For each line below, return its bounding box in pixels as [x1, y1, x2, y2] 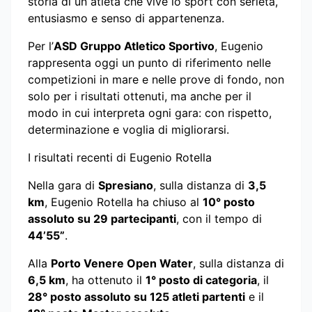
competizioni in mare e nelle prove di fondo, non [28, 72, 284, 86]
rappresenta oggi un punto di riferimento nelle [28, 55, 271, 70]
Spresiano [98, 178, 153, 192]
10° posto [203, 194, 255, 209]
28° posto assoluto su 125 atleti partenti [28, 289, 245, 304]
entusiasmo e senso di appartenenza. [28, 10, 224, 25]
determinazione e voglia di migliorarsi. [28, 122, 229, 136]
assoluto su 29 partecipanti [28, 211, 176, 226]
